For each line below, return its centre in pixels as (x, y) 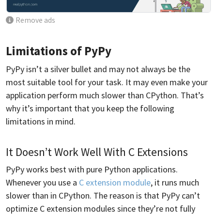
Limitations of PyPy (59, 51)
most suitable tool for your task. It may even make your (107, 82)
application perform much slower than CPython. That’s (105, 95)
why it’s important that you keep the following (90, 108)
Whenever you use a (42, 182)
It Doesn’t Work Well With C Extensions (97, 152)
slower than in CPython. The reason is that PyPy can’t (103, 195)
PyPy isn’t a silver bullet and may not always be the (98, 69)
